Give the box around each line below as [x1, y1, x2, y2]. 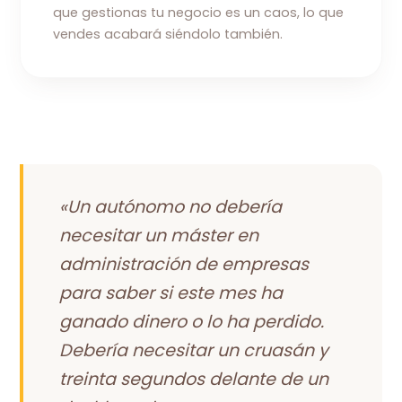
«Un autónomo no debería [59, 194, 283, 219]
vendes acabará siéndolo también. [53, 24, 284, 43]
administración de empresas [59, 251, 310, 276]
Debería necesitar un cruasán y [59, 337, 329, 363]
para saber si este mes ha [59, 280, 284, 305]
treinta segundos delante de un [59, 366, 329, 391]
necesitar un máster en [59, 223, 259, 248]
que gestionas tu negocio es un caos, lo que [53, 3, 345, 22]
